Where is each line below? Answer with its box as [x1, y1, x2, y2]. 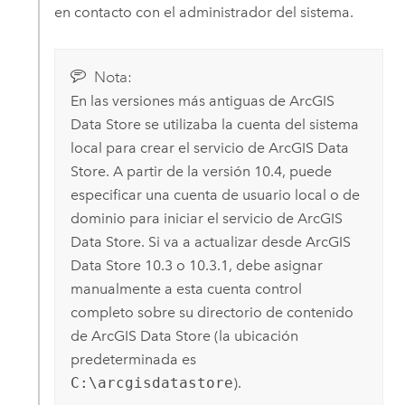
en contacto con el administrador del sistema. [53, 4, 353, 22]
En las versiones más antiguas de [70, 91, 289, 109]
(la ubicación [210, 326, 298, 344]
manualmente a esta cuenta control [70, 279, 302, 297]
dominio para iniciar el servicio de [70, 209, 297, 227]
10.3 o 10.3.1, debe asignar [140, 256, 323, 274]
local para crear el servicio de [70, 138, 268, 156]
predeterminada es [70, 350, 196, 368]
